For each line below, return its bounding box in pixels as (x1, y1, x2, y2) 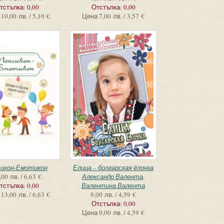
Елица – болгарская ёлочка (73, 163, 153, 172)
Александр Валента (82, 172, 143, 181)
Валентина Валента (81, 181, 145, 190)
